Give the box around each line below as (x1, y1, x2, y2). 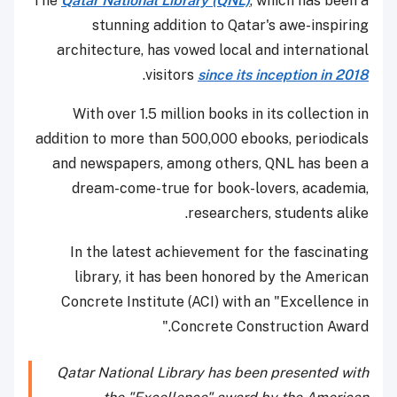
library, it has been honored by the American (74, 268, 369, 285)
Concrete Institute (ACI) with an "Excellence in (61, 292, 369, 310)
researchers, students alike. (188, 204, 369, 222)
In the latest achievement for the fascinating (70, 243, 369, 261)
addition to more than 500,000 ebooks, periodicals (35, 129, 369, 147)
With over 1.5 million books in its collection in (73, 105, 369, 122)
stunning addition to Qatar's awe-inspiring (92, 16, 369, 34)
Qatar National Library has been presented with (57, 363, 369, 381)
